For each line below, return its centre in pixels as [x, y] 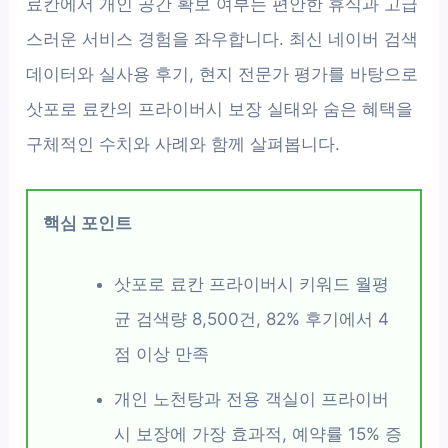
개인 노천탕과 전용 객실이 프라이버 [252, 399]
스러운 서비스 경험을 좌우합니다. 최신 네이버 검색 [222, 39]
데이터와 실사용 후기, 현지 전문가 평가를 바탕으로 [222, 74]
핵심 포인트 [88, 223]
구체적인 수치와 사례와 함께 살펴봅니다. [183, 144]
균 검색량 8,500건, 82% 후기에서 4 [252, 319]
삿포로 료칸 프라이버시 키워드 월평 [252, 284]
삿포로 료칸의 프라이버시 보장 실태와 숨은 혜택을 [220, 109]
